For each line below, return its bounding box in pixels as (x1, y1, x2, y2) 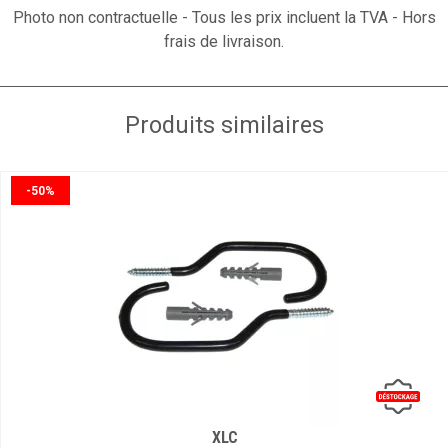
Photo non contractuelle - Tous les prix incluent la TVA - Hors (12, 7, 436, 27)
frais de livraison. (164, 31, 284, 51)
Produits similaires (124, 110, 324, 139)
